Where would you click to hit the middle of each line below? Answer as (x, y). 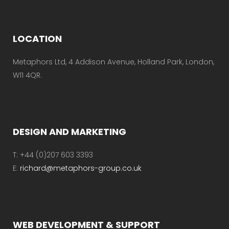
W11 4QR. (27, 75)
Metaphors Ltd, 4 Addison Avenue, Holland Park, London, (113, 62)
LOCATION (37, 38)
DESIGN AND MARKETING (70, 131)
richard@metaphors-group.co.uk (81, 168)
